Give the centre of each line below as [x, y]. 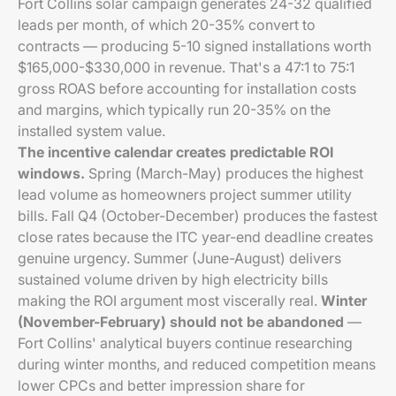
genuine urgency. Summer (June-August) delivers [179, 258]
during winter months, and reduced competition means [197, 364]
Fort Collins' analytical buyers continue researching [185, 343]
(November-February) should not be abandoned [181, 322]
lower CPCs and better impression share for [161, 385]
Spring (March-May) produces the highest [224, 173]
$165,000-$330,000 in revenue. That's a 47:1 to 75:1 [186, 67]
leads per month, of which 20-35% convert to [167, 25]
